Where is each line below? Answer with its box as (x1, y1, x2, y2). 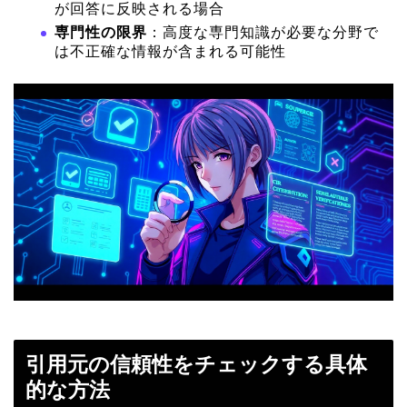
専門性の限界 (55, 25, 147, 41)
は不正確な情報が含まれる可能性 (55, 44, 286, 60)
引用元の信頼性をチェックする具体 (25, 352, 367, 376)
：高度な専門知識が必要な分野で (147, 25, 379, 41)
